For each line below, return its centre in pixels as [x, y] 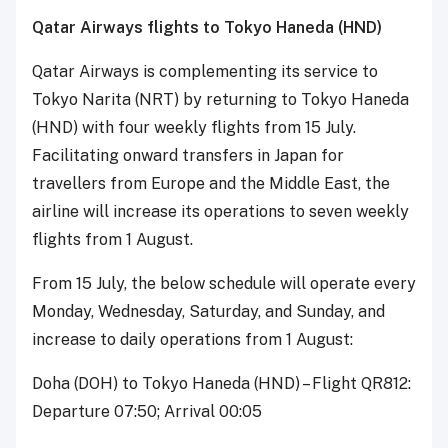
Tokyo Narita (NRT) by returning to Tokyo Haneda [220, 99]
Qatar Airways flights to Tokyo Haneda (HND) [207, 27]
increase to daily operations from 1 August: [192, 339]
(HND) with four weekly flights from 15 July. [194, 127]
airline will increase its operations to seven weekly [220, 211]
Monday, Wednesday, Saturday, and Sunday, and [208, 311]
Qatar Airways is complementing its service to [205, 71]
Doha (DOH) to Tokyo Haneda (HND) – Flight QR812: [221, 383]
